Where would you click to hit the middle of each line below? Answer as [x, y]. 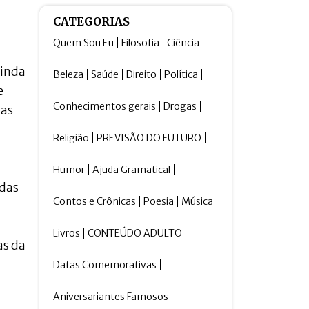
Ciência [183, 43]
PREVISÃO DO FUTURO [149, 138]
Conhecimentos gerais [105, 106]
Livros [67, 233]
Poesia [159, 201]
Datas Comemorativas [105, 265]
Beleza [69, 74]
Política [181, 74]
